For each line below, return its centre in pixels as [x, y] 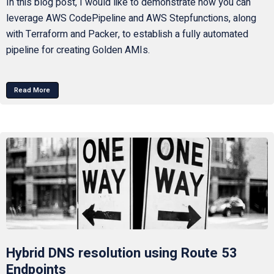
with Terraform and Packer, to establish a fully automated [127, 35]
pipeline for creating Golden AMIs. [78, 50]
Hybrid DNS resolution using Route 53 [121, 253]
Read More [32, 90]
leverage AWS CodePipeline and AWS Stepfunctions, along [131, 19]
